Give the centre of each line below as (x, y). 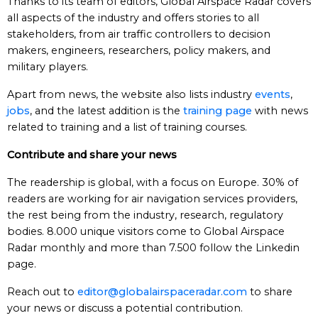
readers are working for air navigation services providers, (152, 199)
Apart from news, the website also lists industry (131, 94)
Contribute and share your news (92, 155)
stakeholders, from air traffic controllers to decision (139, 34)
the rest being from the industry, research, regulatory (145, 215)
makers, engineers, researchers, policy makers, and (139, 50)
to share (270, 292)
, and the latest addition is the (106, 111)
